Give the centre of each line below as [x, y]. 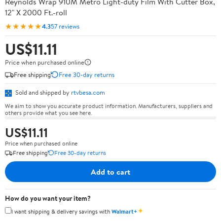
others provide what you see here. [48, 112]
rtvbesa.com [88, 92]
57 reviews [65, 26]
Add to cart [110, 171]
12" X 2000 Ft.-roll [36, 12]
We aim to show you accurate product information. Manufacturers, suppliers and [109, 106]
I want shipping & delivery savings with [61, 211]
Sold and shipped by [42, 92]
